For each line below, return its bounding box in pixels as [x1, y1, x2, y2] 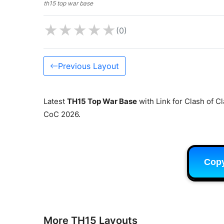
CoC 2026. [43, 109, 80, 119]
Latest [43, 96, 67, 106]
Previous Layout [58, 60, 119, 71]
